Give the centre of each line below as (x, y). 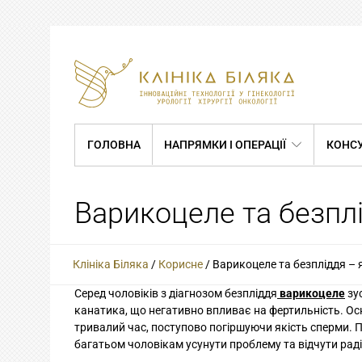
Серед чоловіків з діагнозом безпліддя (176, 293)
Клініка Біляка (111, 264)
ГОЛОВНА (114, 144)
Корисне (181, 264)
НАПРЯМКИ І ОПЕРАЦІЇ (225, 144)
